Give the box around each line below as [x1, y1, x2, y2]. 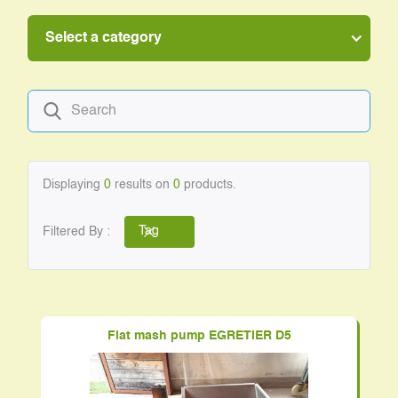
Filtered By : [43, 225, 111, 238]
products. [180, 178, 237, 191]
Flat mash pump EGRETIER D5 [107, 330, 291, 343]
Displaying [43, 178, 105, 191]
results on [111, 178, 174, 191]
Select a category [44, 30, 162, 45]
